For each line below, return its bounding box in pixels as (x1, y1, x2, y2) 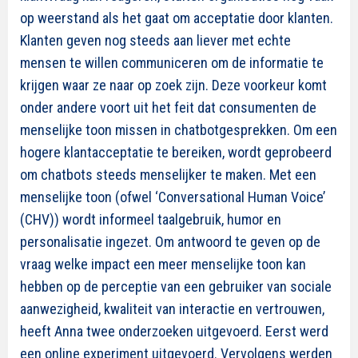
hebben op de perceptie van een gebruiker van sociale (20, 278, 332, 295)
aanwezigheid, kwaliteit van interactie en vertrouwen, (20, 300, 324, 317)
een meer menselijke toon (133, 256, 283, 272)
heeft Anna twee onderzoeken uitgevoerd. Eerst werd (20, 323, 328, 340)
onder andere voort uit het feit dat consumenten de (20, 99, 316, 116)
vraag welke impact (20, 256, 133, 272)
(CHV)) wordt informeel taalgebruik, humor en (20, 211, 281, 228)
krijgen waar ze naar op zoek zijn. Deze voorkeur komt (20, 77, 327, 93)
